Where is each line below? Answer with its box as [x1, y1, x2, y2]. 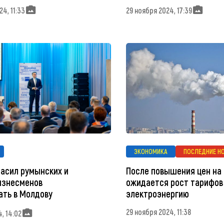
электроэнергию [125, 188, 189, 200]
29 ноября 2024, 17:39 [125, 5, 192, 15]
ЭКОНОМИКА [133, 147, 167, 156]
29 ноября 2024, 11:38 [125, 207, 191, 217]
